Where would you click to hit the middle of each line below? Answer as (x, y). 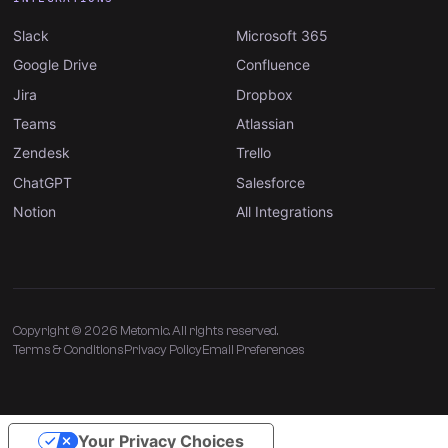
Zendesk (42, 153)
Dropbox (264, 94)
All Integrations (284, 212)
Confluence (273, 65)
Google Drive (55, 65)
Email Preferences (254, 349)
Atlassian (265, 123)
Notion (35, 212)
